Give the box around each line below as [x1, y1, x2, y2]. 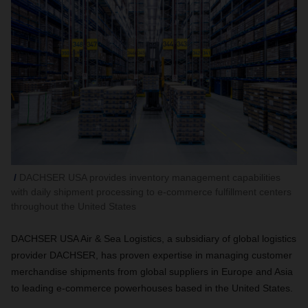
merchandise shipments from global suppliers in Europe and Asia [11, 266, 293, 278]
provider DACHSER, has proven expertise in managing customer [11, 250, 292, 261]
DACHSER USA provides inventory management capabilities [19, 172, 280, 184]
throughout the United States [11, 201, 136, 212]
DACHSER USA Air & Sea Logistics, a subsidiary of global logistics [11, 233, 296, 245]
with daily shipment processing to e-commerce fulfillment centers [11, 186, 291, 198]
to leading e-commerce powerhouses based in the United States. [11, 283, 293, 294]
